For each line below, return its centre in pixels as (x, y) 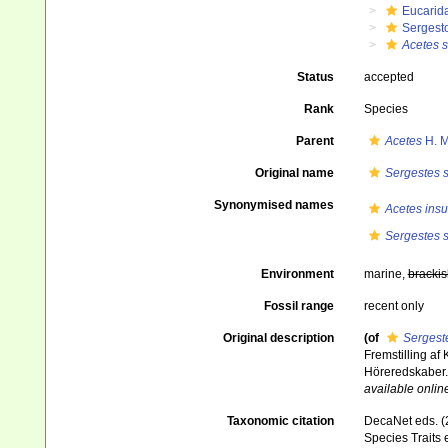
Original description (278, 338)
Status (315, 77)
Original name (294, 173)
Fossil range (298, 306)
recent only (393, 306)
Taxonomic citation (280, 421)
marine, (385, 274)
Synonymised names (273, 205)
